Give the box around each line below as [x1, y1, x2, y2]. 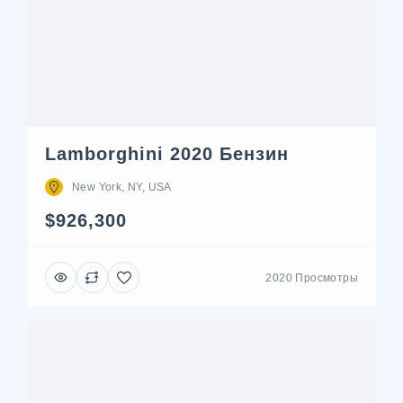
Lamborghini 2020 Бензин [45, 144, 289, 164]
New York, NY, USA [72, 181, 172, 193]
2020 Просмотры [265, 271, 358, 284]
